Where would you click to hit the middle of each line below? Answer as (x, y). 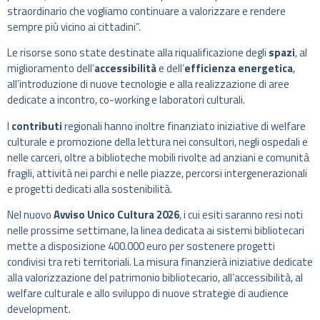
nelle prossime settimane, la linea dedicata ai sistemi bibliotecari (156, 231)
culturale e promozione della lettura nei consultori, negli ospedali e (157, 141)
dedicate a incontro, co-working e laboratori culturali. (126, 100)
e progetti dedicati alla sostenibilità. (90, 189)
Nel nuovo (29, 215)
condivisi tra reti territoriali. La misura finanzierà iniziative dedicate (160, 262)
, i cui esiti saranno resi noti (241, 215)
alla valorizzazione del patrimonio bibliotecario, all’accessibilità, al (155, 278)
